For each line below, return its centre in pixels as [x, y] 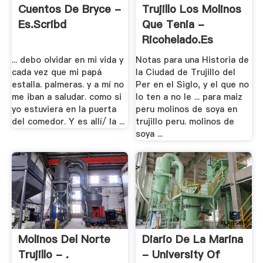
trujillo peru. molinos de [185, 122]
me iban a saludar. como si [66, 97]
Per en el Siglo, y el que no [193, 85]
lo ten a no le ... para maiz [189, 97]
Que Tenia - [173, 24]
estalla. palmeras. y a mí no [68, 85]
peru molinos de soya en [187, 109]
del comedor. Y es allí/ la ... [68, 122]
